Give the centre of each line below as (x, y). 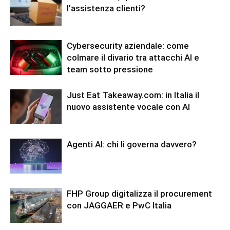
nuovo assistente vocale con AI (128, 107)
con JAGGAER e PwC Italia (119, 205)
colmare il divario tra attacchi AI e (133, 57)
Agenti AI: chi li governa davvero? (132, 144)
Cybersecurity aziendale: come (128, 45)
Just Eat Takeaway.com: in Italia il (133, 95)
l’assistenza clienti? (106, 8)
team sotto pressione (110, 69)
